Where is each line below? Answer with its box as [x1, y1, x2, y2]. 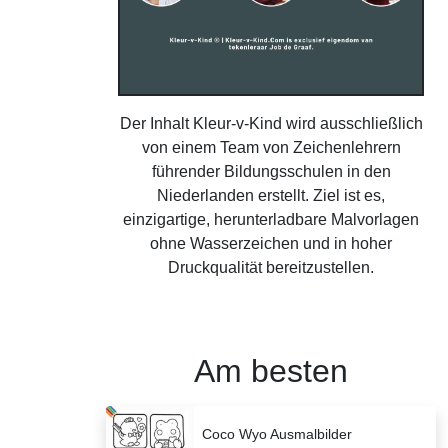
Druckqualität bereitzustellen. [168, 259, 374, 277]
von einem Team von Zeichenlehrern [141, 139, 401, 157]
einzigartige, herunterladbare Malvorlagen [123, 211, 419, 229]
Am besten [194, 353, 348, 390]
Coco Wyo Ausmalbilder [202, 426, 352, 443]
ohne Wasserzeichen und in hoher [150, 235, 392, 253]
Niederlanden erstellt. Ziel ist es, [157, 187, 385, 205]
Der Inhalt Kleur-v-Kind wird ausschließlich [119, 115, 423, 133]
